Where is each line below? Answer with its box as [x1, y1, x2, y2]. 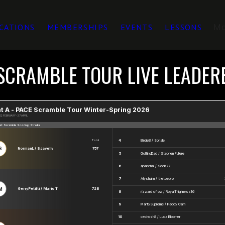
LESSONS [165, 22, 202, 32]
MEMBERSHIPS [47, 22, 108, 32]
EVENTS [120, 22, 153, 32]
